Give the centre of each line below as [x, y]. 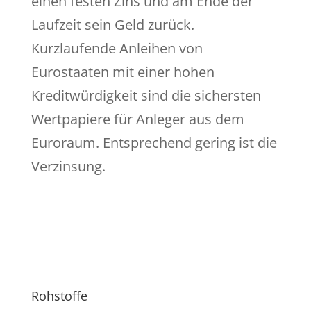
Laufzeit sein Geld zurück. [112, 25]
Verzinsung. [68, 167]
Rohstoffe [59, 296]
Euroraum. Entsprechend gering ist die [154, 143]
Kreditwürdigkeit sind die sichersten [146, 96]
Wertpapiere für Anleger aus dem [137, 119]
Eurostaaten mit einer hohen [123, 72]
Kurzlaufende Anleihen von [117, 49]
